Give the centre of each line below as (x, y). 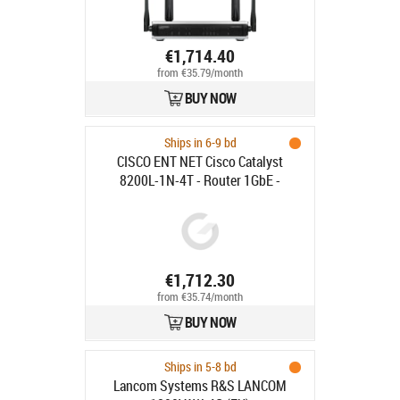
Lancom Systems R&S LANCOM (200, 386)
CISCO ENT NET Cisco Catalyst (200, 162)
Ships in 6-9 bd (200, 142)
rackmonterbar (200, 199)
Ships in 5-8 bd (200, 367)
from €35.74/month (200, 297)
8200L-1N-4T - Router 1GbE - (200, 180)
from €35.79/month (200, 73)
